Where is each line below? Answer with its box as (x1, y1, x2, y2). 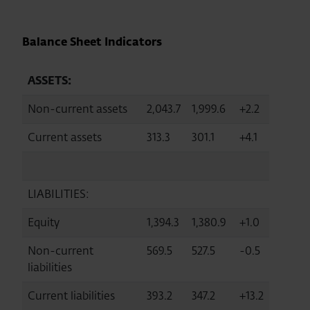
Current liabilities (28, 288, 115, 303)
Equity (28, 215, 60, 230)
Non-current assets (28, 101, 127, 116)
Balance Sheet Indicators (22, 34, 162, 49)
